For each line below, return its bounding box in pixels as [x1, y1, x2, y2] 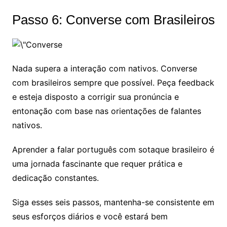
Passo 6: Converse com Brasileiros [12, 12, 215, 27]
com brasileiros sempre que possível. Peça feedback [12, 77, 214, 88]
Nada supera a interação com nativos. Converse [12, 63, 197, 73]
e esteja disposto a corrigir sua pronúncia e [12, 91, 179, 102]
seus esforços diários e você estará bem [12, 211, 168, 221]
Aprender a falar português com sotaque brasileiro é [12, 144, 214, 155]
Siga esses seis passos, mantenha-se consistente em [12, 197, 214, 207]
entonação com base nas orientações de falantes [12, 105, 201, 116]
